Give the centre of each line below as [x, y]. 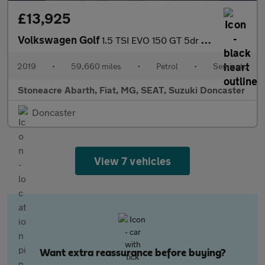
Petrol [167, 66]
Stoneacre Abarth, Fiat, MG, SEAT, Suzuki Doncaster [131, 90]
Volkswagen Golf [60, 40]
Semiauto [230, 66]
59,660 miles [96, 66]
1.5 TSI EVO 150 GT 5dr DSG [151, 40]
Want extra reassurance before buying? [132, 253]
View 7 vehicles [132, 161]
